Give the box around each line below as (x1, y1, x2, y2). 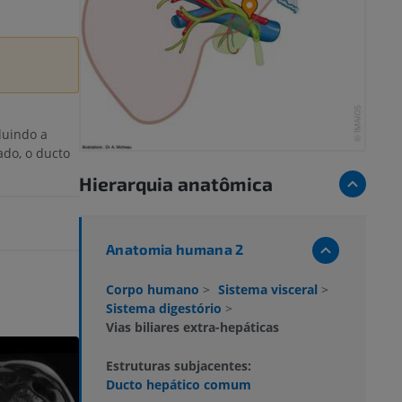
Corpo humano (106, 280, 203, 298)
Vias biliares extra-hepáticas (106, 318, 279, 336)
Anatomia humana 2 (106, 240, 244, 258)
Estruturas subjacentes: (106, 356, 251, 374)
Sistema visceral (218, 280, 321, 298)
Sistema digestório (106, 299, 225, 317)
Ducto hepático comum (106, 375, 251, 393)
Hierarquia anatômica (79, 171, 273, 195)
